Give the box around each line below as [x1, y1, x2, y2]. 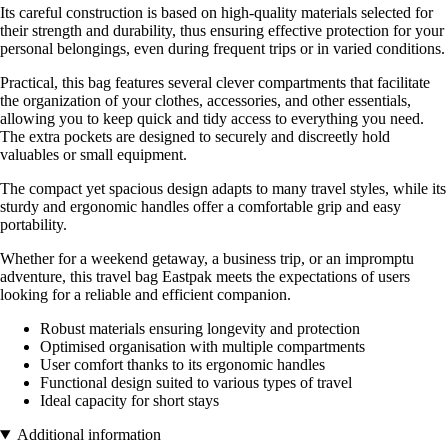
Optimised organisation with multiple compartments [40, 338, 365, 356]
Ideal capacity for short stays [40, 392, 219, 410]
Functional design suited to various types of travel [40, 374, 352, 392]
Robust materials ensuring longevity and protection [40, 320, 360, 338]
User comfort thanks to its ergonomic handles [40, 356, 325, 374]
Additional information [16, 426, 161, 444]
